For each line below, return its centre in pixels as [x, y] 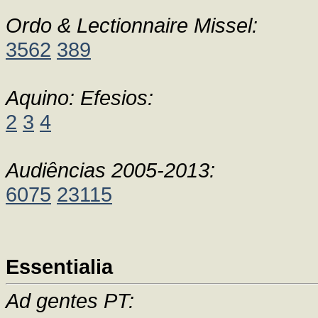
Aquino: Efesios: [79, 98]
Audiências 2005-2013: [110, 170]
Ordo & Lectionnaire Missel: [132, 25]
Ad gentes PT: [70, 301]
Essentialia [59, 267]
